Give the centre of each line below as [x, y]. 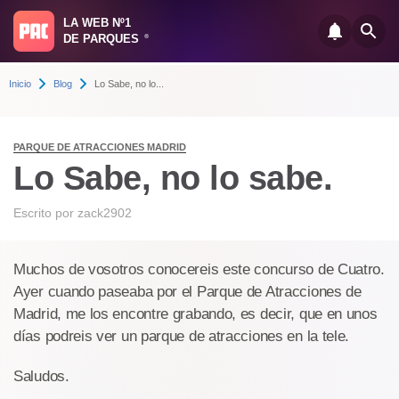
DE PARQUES [103, 39]
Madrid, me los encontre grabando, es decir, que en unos [195, 314]
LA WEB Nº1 [97, 23]
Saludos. [41, 376]
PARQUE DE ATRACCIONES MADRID [100, 147]
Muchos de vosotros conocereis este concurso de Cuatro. [199, 269]
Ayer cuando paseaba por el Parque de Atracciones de [187, 292]
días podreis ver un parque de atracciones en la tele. [182, 336]
